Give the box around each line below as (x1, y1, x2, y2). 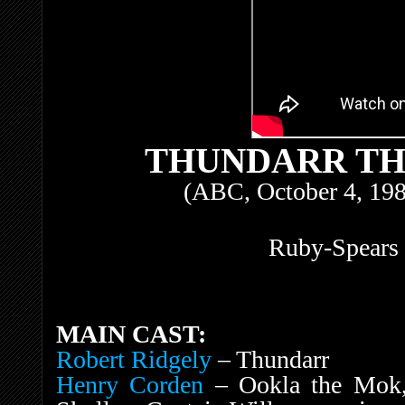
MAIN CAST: (56, 319, 206, 348)
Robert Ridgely (56, 344, 212, 373)
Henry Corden (56, 370, 204, 399)
